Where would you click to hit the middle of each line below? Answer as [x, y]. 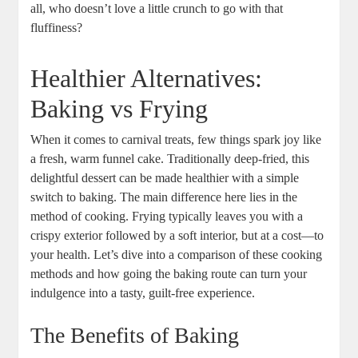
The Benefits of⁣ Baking [135, 336]
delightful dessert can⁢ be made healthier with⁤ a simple [165, 178]
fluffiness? [57, 28]
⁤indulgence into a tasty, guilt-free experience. [143, 293]
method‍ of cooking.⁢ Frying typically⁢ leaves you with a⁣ [167, 217]
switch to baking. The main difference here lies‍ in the [164, 197]
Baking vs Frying [119, 109]
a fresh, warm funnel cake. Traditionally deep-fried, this [170, 159]
